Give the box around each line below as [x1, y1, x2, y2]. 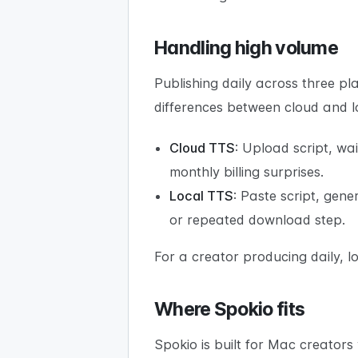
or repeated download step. [169, 212, 346, 229]
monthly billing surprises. [169, 164, 324, 181]
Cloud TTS [169, 140, 236, 157]
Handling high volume [154, 37, 339, 60]
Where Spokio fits [154, 298, 305, 321]
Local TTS [169, 188, 234, 205]
